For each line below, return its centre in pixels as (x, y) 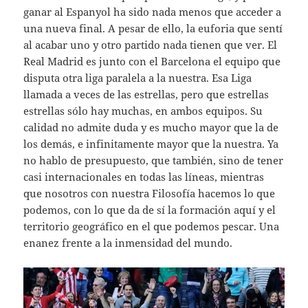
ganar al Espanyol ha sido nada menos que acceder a (153, 12)
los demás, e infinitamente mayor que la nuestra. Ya (151, 144)
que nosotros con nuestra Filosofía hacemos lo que (150, 194)
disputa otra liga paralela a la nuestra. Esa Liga (138, 78)
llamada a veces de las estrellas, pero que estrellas (146, 95)
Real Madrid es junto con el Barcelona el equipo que (152, 62)
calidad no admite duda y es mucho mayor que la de (151, 128)
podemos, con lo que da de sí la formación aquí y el (150, 210)
